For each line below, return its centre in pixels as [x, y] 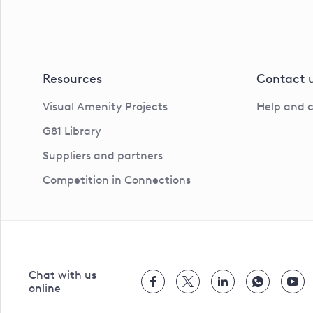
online [45, 289]
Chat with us [63, 275]
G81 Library [72, 131]
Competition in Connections [117, 180]
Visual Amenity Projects [105, 107]
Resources [72, 79]
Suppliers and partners [103, 156]
